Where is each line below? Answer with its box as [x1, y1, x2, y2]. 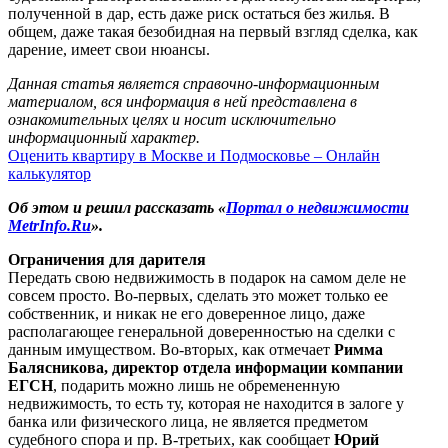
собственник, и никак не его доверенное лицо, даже [8, 304, 365, 322]
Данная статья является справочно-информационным [8, 74, 379, 92]
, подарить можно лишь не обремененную [53, 376, 340, 394]
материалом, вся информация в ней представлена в [8, 92, 357, 110]
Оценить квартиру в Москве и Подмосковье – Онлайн [8, 146, 380, 164]
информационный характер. [8, 128, 200, 146]
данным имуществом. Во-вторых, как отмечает [8, 340, 334, 358]
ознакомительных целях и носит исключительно [8, 110, 336, 128]
